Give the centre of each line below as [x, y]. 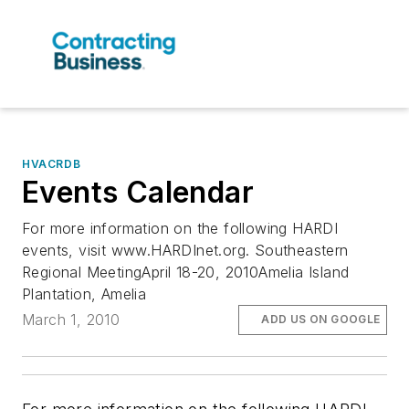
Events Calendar [138, 193]
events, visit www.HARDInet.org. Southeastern [185, 251]
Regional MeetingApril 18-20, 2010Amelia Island [186, 273]
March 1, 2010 [71, 320]
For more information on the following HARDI [180, 229]
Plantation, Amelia [84, 294]
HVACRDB [52, 164]
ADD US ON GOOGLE [321, 320]
